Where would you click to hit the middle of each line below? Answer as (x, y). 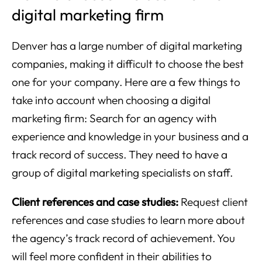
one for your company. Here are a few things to (126, 82)
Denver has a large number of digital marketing (127, 46)
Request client (213, 202)
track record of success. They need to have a (120, 155)
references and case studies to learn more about (128, 220)
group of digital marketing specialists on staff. (122, 173)
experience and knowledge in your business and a (130, 137)
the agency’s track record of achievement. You (123, 238)
